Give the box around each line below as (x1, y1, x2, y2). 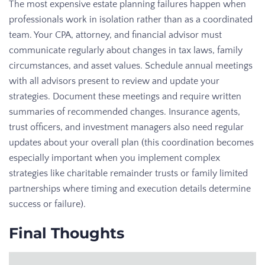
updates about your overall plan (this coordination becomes (9, 137, 254, 148)
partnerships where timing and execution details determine (9, 183, 251, 194)
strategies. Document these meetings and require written (9, 91, 241, 102)
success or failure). (9, 198, 86, 209)
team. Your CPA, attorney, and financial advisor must (9, 29, 222, 40)
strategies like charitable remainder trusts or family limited (9, 167, 248, 179)
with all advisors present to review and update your (9, 75, 219, 86)
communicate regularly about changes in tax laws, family (9, 44, 243, 56)
